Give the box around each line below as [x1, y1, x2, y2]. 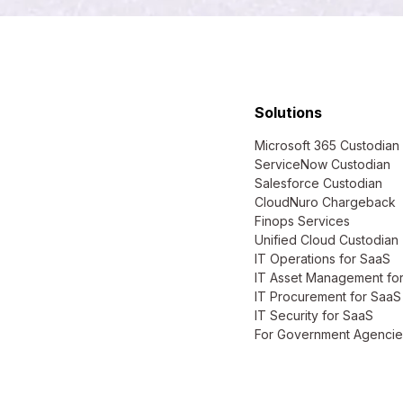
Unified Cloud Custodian [255, 232, 399, 247]
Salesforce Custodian [255, 175, 382, 191]
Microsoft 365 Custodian [255, 138, 399, 153]
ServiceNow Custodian [255, 157, 390, 172]
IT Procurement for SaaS [255, 289, 401, 304]
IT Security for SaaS [255, 308, 373, 323]
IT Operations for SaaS [255, 251, 390, 266]
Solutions [255, 103, 322, 121]
